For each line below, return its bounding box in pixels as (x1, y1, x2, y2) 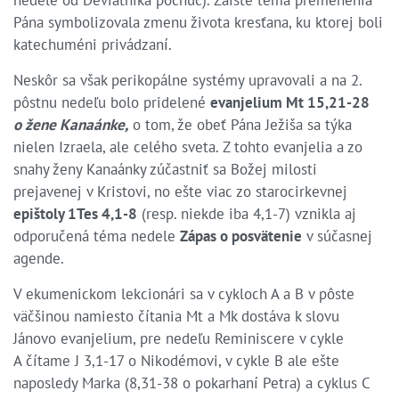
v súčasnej (302, 225, 372, 246)
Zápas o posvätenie (180, 225, 302, 246)
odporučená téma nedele (13, 225, 180, 246)
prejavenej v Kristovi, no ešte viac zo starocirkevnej (13, 181, 347, 201)
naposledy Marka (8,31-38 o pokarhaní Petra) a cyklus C (13, 372, 370, 393)
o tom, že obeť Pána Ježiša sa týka (128, 114, 352, 134)
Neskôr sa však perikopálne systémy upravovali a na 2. (13, 69, 362, 90)
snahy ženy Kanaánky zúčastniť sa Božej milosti (13, 159, 317, 179)
